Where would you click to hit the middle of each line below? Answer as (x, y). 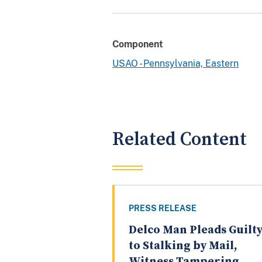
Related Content (180, 139)
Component (138, 44)
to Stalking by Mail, (183, 246)
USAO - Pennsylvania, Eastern (175, 63)
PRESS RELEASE (163, 208)
